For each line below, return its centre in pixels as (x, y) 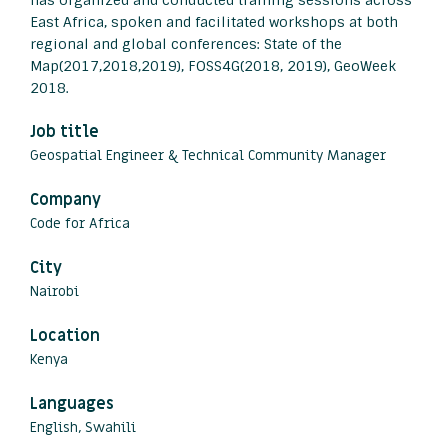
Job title (64, 132)
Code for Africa (80, 223)
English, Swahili (83, 427)
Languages (72, 404)
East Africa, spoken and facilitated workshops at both (214, 22)
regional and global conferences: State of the (186, 44)
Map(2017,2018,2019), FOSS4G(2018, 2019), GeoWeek (213, 66)
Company (65, 200)
